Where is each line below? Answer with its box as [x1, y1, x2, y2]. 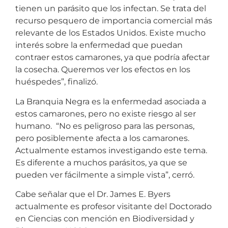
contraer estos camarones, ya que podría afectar [15, 52, 210, 63]
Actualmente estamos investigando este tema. [15, 145, 207, 155]
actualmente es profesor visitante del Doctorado [15, 201, 212, 211]
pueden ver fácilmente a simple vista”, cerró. [15, 169, 194, 180]
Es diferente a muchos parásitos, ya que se [15, 157, 187, 167]
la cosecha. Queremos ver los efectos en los [15, 65, 190, 75]
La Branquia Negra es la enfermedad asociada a [15, 96, 206, 106]
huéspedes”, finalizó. [15, 77, 98, 87]
